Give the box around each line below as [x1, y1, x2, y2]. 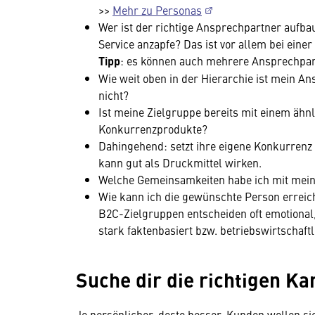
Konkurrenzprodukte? [98, 121, 210, 136]
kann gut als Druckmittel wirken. [98, 155, 262, 170]
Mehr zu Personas [112, 2, 202, 18]
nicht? [98, 87, 129, 103]
